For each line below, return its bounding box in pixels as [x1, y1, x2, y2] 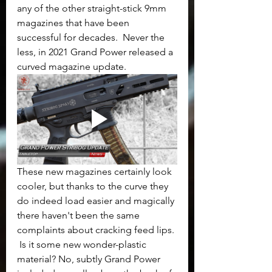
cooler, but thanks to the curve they [17, 180, 171, 192]
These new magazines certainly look [17, 165, 174, 177]
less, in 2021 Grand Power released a [17, 46, 175, 58]
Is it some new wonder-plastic [17, 238, 149, 250]
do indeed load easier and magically [17, 194, 177, 206]
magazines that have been [17, 17, 132, 29]
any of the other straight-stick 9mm [17, 2, 169, 15]
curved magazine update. [17, 61, 129, 73]
